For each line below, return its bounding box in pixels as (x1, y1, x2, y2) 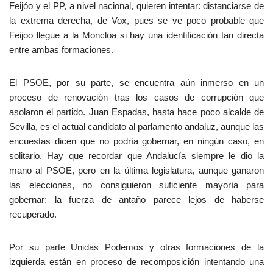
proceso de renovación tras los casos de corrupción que (9, 92, 264, 102)
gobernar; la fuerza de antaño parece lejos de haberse (9, 194, 264, 205)
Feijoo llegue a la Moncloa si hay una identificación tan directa (9, 30, 264, 40)
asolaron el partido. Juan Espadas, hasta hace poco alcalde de (9, 107, 264, 117)
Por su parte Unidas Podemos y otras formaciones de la (9, 242, 264, 252)
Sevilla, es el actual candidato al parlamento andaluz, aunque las (9, 121, 264, 132)
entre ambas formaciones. (9, 44, 113, 55)
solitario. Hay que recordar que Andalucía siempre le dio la (9, 151, 264, 161)
